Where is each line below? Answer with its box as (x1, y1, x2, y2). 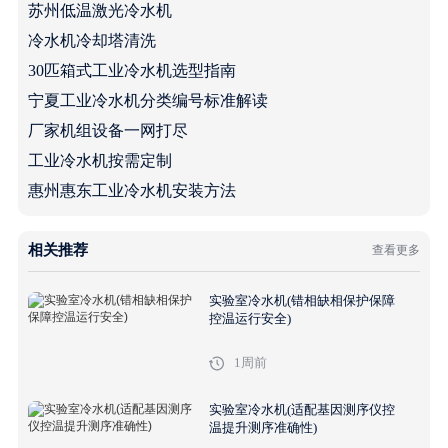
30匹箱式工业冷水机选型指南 (27, 61, 236, 79)
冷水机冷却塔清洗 (27, 31, 156, 49)
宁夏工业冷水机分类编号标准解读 (27, 91, 268, 109)
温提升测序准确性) (208, 419, 317, 435)
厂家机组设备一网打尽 (27, 121, 188, 139)
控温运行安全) (208, 310, 291, 326)
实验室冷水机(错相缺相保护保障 (208, 292, 395, 308)
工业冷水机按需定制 (27, 151, 172, 169)
